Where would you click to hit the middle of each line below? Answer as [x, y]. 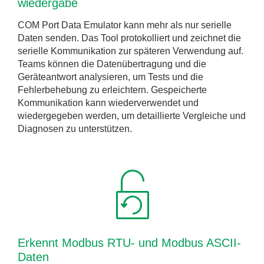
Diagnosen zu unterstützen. [75, 129]
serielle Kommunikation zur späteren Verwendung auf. [131, 51]
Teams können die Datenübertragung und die [112, 64]
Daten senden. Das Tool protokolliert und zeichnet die [129, 38]
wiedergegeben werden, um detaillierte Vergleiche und [132, 116]
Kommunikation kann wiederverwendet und [108, 103]
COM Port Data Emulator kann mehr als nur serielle [125, 25]
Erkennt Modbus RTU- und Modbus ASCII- [129, 243]
